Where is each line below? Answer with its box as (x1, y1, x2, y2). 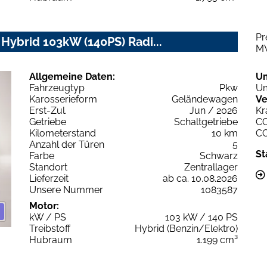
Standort (29, 161, 67, 173)
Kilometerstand (29, 127, 96, 139)
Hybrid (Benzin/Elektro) (135, 222, 238, 234)
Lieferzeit (29, 172, 69, 184)
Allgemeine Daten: (29, 70, 115, 82)
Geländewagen (172, 93, 238, 105)
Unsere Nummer (29, 184, 103, 195)
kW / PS (29, 211, 66, 223)
